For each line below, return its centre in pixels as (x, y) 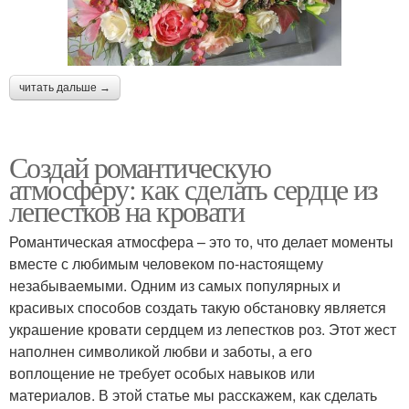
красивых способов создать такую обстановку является (198, 307)
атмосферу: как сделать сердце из (194, 188)
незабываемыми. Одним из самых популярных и (175, 285)
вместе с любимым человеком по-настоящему (166, 263)
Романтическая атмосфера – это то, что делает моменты (201, 241)
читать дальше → (65, 87)
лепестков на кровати (126, 210)
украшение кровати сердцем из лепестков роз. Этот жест (203, 329)
